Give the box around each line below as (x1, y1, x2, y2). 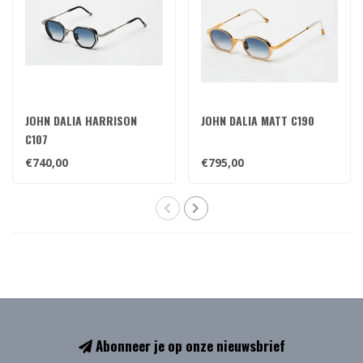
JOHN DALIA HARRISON (25, 111, 137, 129)
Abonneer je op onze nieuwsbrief (92, 335, 285, 356)
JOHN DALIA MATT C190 (200, 111, 314, 129)
